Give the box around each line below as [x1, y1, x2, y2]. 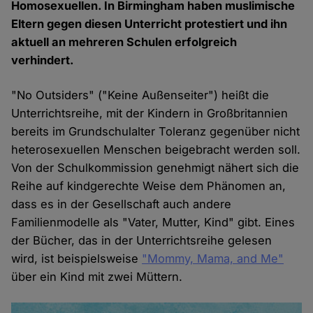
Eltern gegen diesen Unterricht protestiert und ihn [11, 17, 288, 31]
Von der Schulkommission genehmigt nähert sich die [11, 161, 300, 175]
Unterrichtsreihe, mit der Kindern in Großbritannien [11, 106, 289, 121]
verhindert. [11, 53, 75, 68]
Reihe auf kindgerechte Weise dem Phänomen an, [11, 179, 286, 194]
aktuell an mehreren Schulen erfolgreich [11, 35, 238, 50]
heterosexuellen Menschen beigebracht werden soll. [11, 143, 301, 157]
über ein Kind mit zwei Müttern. [11, 270, 183, 284]
